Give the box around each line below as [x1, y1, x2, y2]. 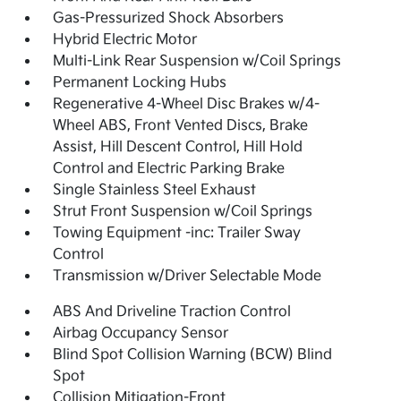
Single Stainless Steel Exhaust [53, 182, 257, 200]
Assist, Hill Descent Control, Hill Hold [53, 139, 303, 157]
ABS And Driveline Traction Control [53, 303, 292, 321]
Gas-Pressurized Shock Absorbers [53, 10, 285, 28]
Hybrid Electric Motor [53, 31, 198, 49]
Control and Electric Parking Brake [53, 160, 286, 178]
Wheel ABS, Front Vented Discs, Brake [53, 117, 309, 135]
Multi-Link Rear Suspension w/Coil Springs [53, 53, 342, 71]
